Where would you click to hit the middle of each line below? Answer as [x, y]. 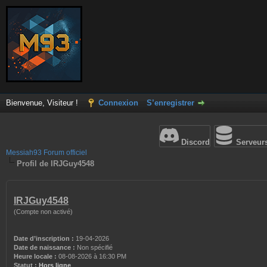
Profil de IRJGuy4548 [55, 164]
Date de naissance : [44, 247]
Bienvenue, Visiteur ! [43, 103]
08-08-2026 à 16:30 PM [91, 256]
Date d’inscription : [44, 238]
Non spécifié [95, 247]
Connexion [118, 103]
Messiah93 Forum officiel [46, 153]
